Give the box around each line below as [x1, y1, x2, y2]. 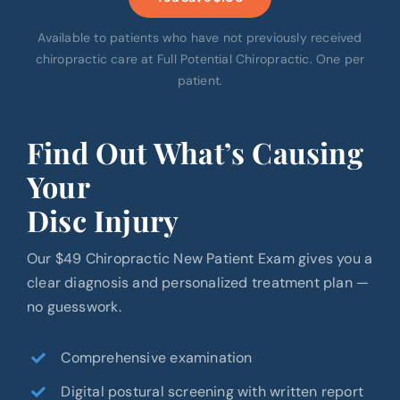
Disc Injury [26, 201, 179, 240]
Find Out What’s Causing [26, 133, 363, 172]
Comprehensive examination [61, 348, 253, 368]
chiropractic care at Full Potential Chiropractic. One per [35, 51, 365, 68]
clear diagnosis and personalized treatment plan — [26, 273, 370, 293]
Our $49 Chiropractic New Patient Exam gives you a [26, 249, 373, 269]
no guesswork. [26, 297, 121, 317]
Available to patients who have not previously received [37, 29, 362, 46]
